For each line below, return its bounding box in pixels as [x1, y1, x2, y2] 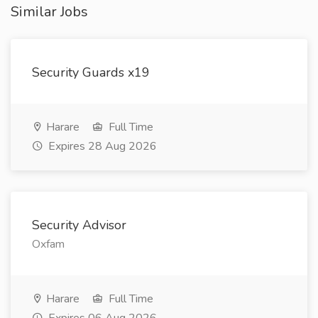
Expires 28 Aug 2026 [45, 138, 157, 154]
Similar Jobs [11, 2, 88, 21]
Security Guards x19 [32, 64, 150, 81]
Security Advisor [32, 216, 126, 234]
